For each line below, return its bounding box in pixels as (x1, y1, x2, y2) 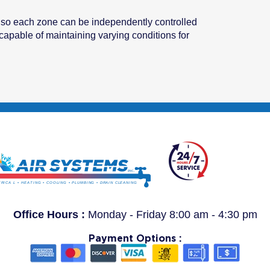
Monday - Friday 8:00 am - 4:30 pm (87, 209, 257, 221)
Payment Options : (89, 233, 181, 245)
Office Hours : (13, 209, 85, 221)
